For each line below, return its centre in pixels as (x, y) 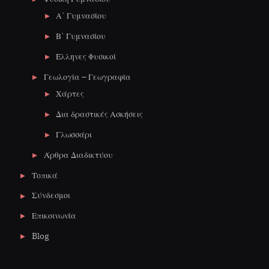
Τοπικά (44, 175)
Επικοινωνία (54, 216)
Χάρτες (70, 94)
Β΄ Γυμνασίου (81, 36)
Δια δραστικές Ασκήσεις (100, 114)
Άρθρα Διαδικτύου (78, 155)
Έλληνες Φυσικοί (86, 56)
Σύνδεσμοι (51, 195)
